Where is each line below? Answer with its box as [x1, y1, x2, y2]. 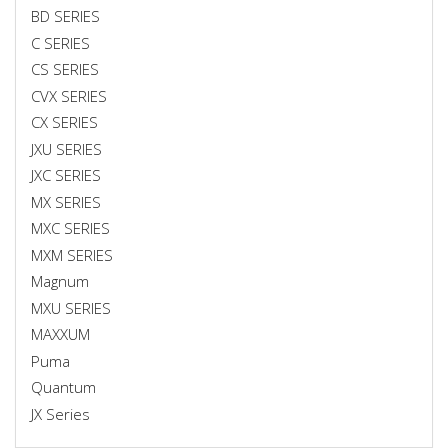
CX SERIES [31, 112, 98, 132]
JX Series [31, 403, 90, 424]
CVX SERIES [31, 85, 107, 106]
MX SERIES [31, 191, 101, 212]
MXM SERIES [31, 244, 113, 265]
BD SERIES [31, 6, 100, 26]
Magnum [31, 271, 89, 291]
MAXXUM [31, 324, 90, 344]
